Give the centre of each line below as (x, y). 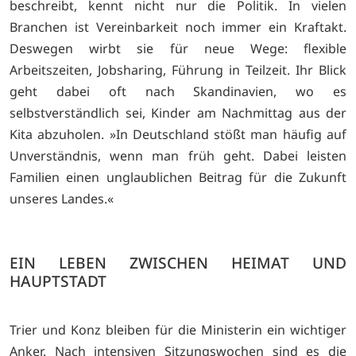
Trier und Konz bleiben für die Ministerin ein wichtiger (178, 330)
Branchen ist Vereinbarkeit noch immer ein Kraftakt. (178, 27)
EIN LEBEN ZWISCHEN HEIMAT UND (178, 263)
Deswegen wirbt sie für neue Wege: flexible (178, 48)
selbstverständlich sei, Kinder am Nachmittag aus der (178, 113)
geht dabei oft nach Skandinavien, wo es (178, 91)
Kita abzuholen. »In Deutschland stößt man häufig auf (178, 134)
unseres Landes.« (62, 199)
